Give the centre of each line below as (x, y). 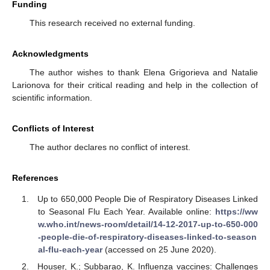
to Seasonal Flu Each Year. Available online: (126, 211)
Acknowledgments (50, 54)
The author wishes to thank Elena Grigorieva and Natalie (143, 72)
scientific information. (52, 98)
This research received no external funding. (112, 23)
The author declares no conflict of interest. (110, 147)
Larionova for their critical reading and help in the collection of (135, 85)
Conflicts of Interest (53, 128)
